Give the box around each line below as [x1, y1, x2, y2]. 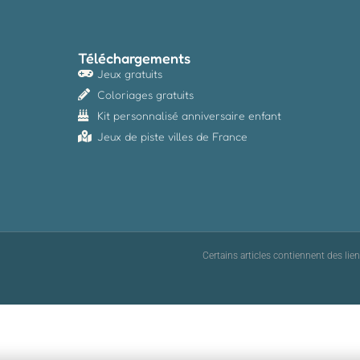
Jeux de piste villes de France [97, 129, 248, 143]
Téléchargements [78, 49, 191, 67]
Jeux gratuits [97, 67, 163, 80]
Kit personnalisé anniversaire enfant [97, 108, 282, 122]
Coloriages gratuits [97, 88, 194, 101]
